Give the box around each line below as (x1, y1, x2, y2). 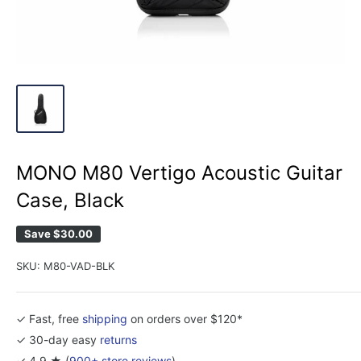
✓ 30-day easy (16, 332, 100, 346)
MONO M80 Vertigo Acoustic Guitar (16, 160, 342, 185)
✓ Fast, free (16, 311, 82, 326)
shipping (82, 311, 127, 326)
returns (100, 332, 137, 346)
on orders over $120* (127, 311, 243, 326)
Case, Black (16, 188, 124, 212)
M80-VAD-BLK (44, 259, 114, 272)
